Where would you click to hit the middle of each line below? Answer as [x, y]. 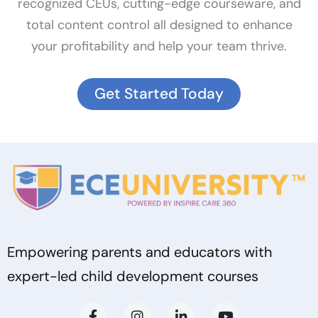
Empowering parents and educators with [140, 252]
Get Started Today [159, 94]
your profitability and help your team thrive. [159, 46]
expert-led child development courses [133, 276]
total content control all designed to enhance [159, 25]
